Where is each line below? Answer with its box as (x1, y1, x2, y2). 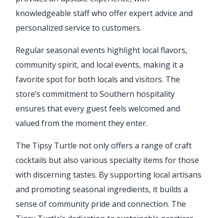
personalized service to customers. (16, 22, 142, 33)
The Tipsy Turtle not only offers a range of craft (16, 140, 192, 151)
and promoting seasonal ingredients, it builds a (16, 183, 188, 195)
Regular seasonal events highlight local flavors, (16, 44, 187, 55)
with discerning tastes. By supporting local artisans (16, 169, 201, 180)
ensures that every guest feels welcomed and (16, 103, 180, 114)
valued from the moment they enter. (16, 117, 147, 128)
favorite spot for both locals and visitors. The (16, 73, 180, 85)
